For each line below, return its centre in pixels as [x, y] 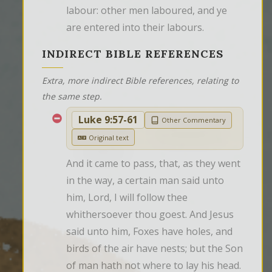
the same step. [72, 97]
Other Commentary [194, 120]
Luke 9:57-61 [108, 120]
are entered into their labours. [135, 28]
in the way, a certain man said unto [145, 181]
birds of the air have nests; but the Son [155, 249]
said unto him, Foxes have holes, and [149, 232]
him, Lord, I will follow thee [127, 198]
